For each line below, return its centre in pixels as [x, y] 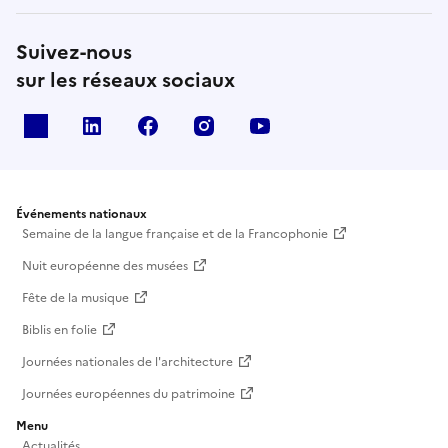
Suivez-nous [74, 51]
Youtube [313, 125]
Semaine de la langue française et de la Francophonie [175, 233]
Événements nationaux [81, 213]
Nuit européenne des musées [105, 265]
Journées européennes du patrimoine [128, 393]
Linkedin [144, 125]
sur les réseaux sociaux [125, 79]
